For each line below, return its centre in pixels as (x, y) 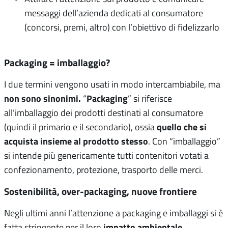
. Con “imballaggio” (184, 141)
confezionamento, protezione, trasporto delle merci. (104, 169)
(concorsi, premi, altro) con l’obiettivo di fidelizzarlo (122, 27)
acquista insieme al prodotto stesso (76, 141)
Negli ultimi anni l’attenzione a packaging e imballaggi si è (113, 212)
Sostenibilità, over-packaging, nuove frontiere (101, 191)
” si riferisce (150, 98)
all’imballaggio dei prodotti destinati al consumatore (104, 112)
